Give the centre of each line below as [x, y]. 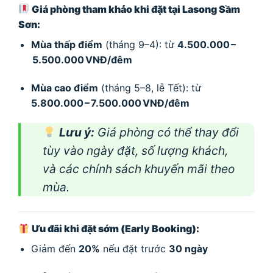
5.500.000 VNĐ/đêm [81, 59]
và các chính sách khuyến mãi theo [139, 169]
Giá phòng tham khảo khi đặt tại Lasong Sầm [136, 9]
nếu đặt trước [134, 249]
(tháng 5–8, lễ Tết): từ [149, 87]
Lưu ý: [76, 133]
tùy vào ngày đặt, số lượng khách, [135, 151]
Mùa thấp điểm [66, 44]
